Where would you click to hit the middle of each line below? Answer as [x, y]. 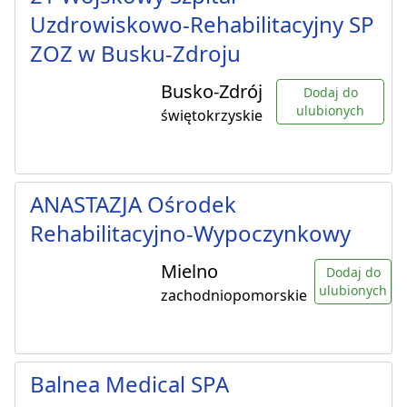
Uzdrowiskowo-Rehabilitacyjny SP [202, 25]
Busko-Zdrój [212, 92]
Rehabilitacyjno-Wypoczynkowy [190, 233]
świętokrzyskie [212, 116]
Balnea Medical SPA [129, 384]
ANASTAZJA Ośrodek [133, 204]
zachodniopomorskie [234, 296]
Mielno [189, 272]
